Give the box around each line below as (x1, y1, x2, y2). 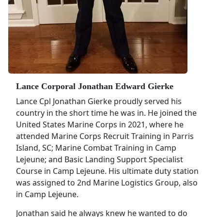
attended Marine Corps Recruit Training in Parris (16, 131, 194, 142)
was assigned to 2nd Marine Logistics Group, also (16, 177, 198, 188)
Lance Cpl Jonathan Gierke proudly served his (16, 96, 182, 107)
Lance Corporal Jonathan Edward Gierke (16, 81, 173, 92)
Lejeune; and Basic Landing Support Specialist (16, 154, 183, 165)
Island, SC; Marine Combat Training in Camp (16, 142, 176, 154)
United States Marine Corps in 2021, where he (16, 119, 184, 130)
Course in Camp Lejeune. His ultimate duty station (16, 166, 199, 177)
